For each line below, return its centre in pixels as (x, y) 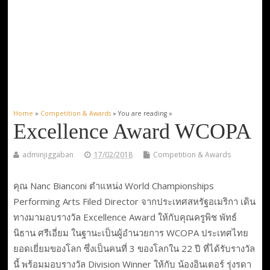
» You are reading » (141, 113)
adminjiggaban (48, 155)
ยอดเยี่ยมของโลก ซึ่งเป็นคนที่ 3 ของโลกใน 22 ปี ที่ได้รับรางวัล (134, 248)
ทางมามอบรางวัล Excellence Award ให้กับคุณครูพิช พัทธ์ (125, 217)
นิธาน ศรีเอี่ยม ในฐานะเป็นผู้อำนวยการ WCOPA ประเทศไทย (130, 232)
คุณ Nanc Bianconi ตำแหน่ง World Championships (113, 185)
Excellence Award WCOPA (132, 131)
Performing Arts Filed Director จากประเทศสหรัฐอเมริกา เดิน (134, 201)
